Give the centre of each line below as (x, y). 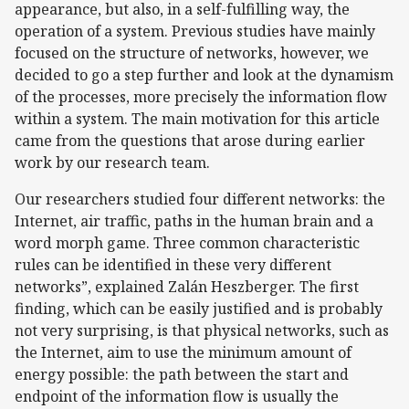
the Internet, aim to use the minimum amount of (183, 352)
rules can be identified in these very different (173, 264)
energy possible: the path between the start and (182, 374)
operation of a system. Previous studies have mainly (195, 31)
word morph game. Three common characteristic (187, 242)
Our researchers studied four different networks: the (200, 199)
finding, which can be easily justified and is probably (199, 308)
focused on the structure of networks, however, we (192, 52)
